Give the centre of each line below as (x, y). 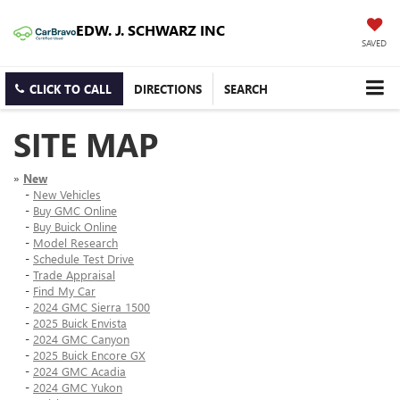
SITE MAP (86, 144)
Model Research (75, 243)
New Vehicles (67, 195)
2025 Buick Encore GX (89, 355)
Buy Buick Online (75, 227)
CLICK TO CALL (71, 89)
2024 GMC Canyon (81, 339)
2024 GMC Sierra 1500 (92, 307)
